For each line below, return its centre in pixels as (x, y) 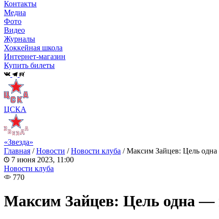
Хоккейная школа (33, 48)
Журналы (20, 39)
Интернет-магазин (35, 57)
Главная (17, 151)
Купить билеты (29, 66)
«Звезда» (19, 142)
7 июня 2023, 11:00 (42, 159)
